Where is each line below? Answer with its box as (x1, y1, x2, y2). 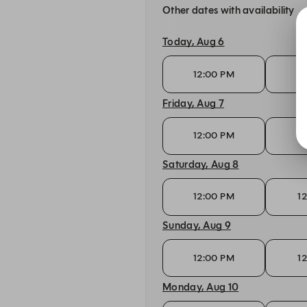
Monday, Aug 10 (162, 280, 239, 293)
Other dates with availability (162, 4, 295, 16)
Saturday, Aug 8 (162, 158, 239, 171)
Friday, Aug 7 (162, 97, 224, 110)
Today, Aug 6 (162, 36, 225, 49)
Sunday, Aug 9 (162, 219, 231, 232)
